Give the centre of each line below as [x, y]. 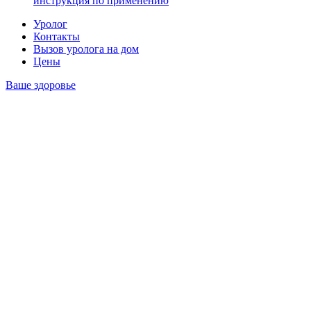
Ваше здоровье [41, 85]
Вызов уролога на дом [86, 49]
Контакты [57, 37]
